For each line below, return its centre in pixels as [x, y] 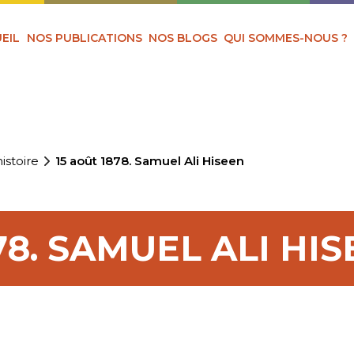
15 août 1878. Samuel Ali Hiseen [150, 161]
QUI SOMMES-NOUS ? [286, 38]
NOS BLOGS [183, 38]
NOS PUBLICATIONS [84, 38]
